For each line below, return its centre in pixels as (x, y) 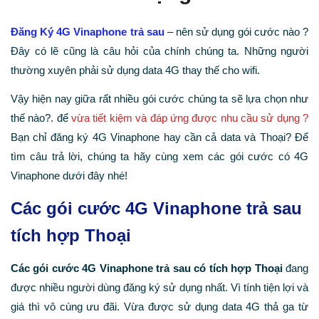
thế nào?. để (41, 118)
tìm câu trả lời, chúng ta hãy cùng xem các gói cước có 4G (159, 157)
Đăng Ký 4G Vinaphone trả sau (88, 31)
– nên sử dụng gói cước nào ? (236, 31)
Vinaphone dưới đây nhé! (69, 176)
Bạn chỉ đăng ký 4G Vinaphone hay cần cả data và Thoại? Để (159, 137)
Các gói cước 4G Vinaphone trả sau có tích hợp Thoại (147, 268)
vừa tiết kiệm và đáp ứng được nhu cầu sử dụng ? (190, 118)
